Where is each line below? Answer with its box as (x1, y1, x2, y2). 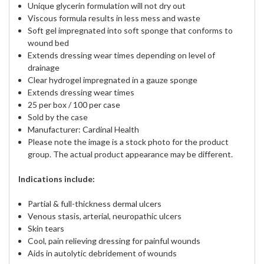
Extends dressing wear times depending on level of (28, 50, 216, 61)
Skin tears (28, 223, 65, 234)
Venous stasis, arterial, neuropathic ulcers (28, 211, 182, 222)
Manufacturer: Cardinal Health (28, 124, 140, 135)
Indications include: (18, 174, 95, 184)
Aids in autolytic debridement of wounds (28, 248, 177, 259)
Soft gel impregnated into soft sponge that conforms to (28, 25, 233, 36)
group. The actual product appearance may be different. (28, 149, 233, 160)
